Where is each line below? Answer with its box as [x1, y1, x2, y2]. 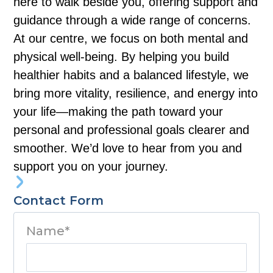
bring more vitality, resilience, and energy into [13, 86, 258, 100]
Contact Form [13, 193, 104, 208]
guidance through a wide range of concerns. [13, 13, 252, 27]
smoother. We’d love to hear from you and [13, 141, 243, 155]
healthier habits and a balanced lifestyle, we [13, 68, 249, 82]
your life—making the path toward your [13, 104, 224, 118]
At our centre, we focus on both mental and [13, 31, 249, 45]
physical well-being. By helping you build [13, 49, 230, 63]
